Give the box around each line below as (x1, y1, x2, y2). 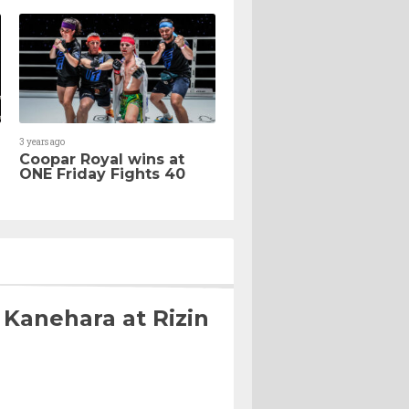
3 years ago (19, 135, 65, 148)
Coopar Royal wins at (19, 150, 184, 168)
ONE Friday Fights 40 (19, 164, 185, 183)
